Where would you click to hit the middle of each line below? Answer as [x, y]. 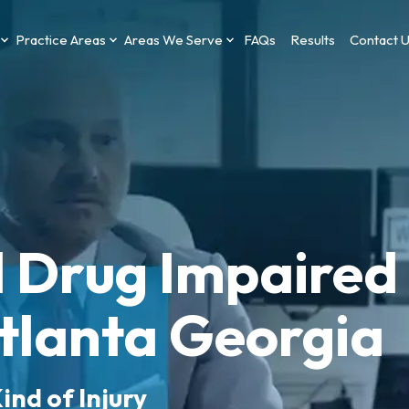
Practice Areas [60, 39]
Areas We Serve [173, 39]
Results [312, 39]
